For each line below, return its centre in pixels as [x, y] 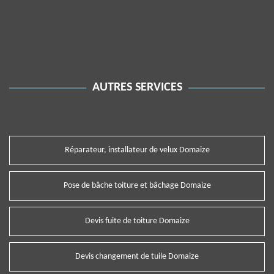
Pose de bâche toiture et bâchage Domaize [137, 186]
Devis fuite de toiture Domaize [137, 221]
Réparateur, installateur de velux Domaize [137, 150]
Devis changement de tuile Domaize [137, 257]
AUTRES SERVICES [137, 87]
